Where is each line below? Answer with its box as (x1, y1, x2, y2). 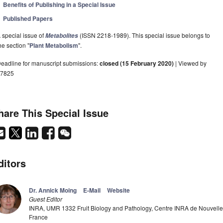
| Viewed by (174, 59, 207, 68)
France (29, 213, 48, 222)
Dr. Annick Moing (29, 186, 77, 195)
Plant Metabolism (29, 41, 78, 50)
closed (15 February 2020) (100, 59, 174, 68)
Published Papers (3, 14, 53, 23)
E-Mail (83, 186, 101, 195)
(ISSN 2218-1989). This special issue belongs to (78, 31, 210, 40)
